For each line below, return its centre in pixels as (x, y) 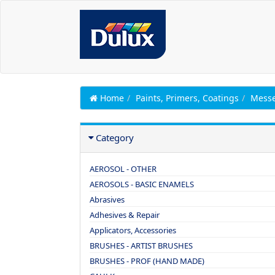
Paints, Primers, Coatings (187, 98)
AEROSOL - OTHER (123, 169)
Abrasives (107, 199)
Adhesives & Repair (125, 215)
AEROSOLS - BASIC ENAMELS (142, 184)
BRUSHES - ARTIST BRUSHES (141, 246)
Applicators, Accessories (133, 230)
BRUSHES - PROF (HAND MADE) (147, 261)
